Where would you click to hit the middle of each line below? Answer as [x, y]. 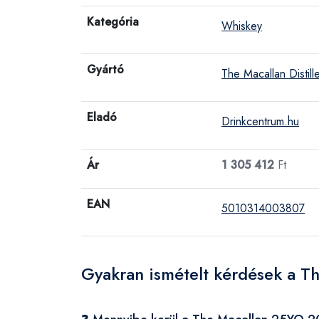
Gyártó [105, 69]
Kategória [113, 22]
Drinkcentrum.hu [260, 121]
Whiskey [242, 26]
